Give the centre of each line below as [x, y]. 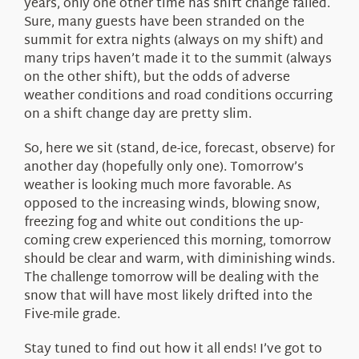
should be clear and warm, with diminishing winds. [179, 260]
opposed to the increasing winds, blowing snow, [171, 204]
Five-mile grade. [72, 315]
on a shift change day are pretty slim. [137, 115]
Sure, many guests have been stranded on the [164, 22]
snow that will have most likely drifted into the [168, 296]
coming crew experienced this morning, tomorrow [177, 241]
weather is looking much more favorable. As [157, 186]
